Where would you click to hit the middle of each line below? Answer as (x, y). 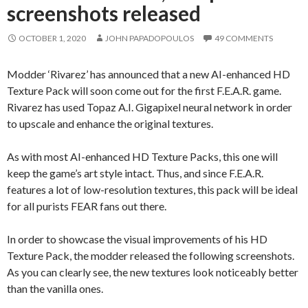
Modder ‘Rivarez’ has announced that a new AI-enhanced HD (148, 74)
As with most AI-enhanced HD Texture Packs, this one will (142, 156)
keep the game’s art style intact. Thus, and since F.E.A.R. (135, 173)
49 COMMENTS (244, 38)
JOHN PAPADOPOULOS (150, 38)
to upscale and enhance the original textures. (110, 123)
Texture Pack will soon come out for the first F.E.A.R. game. (144, 90)
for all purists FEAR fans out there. (87, 206)
